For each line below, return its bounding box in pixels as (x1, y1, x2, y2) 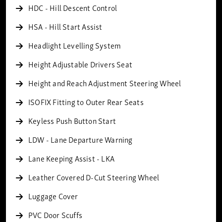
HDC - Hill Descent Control (28, 2, 117, 13)
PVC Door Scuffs (28, 209, 82, 220)
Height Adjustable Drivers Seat (28, 58, 132, 69)
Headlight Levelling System (28, 40, 121, 51)
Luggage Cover (28, 190, 78, 201)
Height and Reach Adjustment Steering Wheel (28, 77, 181, 88)
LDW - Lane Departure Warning (28, 134, 133, 145)
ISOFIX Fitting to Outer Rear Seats (28, 96, 144, 107)
